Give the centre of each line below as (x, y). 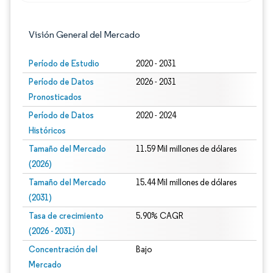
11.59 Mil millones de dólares (186, 149)
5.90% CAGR (159, 216)
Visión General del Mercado (84, 34)
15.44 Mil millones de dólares (186, 183)
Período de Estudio (64, 63)
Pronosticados (55, 97)
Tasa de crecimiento (66, 216)
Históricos (47, 130)
